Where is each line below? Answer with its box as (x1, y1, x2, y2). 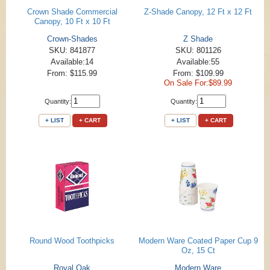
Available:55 (177, 57, 219, 66)
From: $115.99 (47, 68, 97, 78)
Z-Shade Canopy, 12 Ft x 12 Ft (144, 7, 252, 16)
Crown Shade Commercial (27, 7, 118, 16)
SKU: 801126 (175, 45, 221, 55)
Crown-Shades (46, 34, 98, 43)
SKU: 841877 (49, 45, 95, 55)
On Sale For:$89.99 (164, 78, 232, 87)
